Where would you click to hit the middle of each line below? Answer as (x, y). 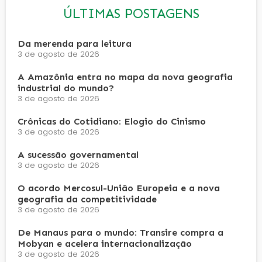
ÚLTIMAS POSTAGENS (131, 14)
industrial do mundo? (66, 88)
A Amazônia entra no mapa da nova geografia (125, 77)
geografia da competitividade (87, 199)
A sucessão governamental (78, 155)
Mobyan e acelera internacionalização (105, 244)
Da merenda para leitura (75, 44)
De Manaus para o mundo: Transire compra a (120, 233)
